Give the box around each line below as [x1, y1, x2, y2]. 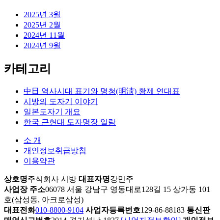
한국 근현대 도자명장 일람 [24, 117, 116, 126]
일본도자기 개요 [24, 107, 81, 116]
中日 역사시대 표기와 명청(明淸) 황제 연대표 [24, 86, 180, 95]
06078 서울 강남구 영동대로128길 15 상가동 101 [45, 185, 210, 193]
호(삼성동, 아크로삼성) [4, 195, 83, 204]
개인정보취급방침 [24, 146, 86, 155]
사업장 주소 [4, 185, 45, 193]
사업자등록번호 [85, 205, 140, 214]
